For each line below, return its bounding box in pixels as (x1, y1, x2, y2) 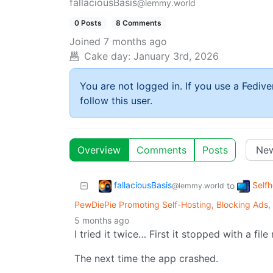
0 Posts (74, 18, 102, 27)
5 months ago (74, 215, 129, 226)
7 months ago (104, 35, 167, 48)
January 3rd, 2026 (133, 50, 219, 63)
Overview (77, 144, 121, 157)
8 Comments (116, 18, 162, 27)
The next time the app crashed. (74, 252, 218, 265)
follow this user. (80, 94, 152, 107)
